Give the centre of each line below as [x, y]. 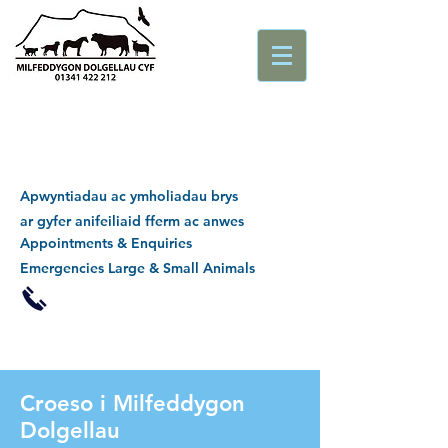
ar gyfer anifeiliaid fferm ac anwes [132, 221]
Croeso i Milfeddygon [132, 403]
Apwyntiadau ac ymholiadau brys [129, 196]
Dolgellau [70, 430]
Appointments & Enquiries [106, 243]
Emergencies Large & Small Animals [139, 268]
